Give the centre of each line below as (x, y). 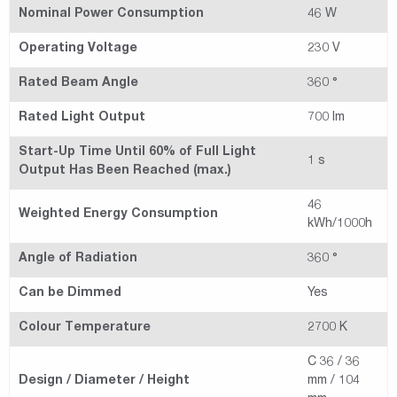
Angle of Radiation (78, 259)
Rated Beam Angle (78, 84)
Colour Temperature (85, 328)
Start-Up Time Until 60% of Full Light (137, 153)
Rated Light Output (82, 118)
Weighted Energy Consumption (118, 215)
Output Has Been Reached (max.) (125, 171)
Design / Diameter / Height (104, 381)
